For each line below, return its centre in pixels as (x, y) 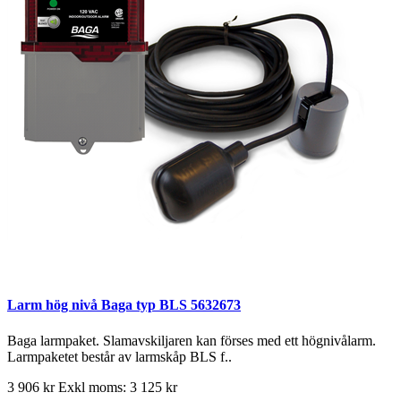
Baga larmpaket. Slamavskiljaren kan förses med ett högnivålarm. (192, 340)
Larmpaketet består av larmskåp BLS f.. (119, 356)
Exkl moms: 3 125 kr (118, 387)
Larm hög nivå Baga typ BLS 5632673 (124, 305)
